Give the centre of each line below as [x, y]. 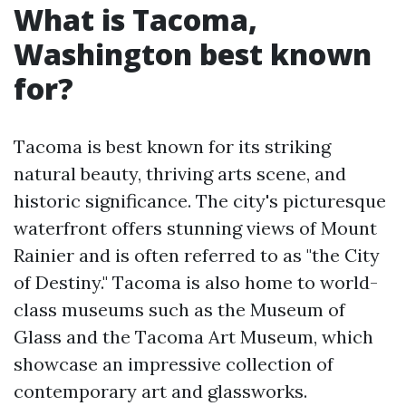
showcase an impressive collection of [174, 364]
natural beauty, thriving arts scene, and [180, 174]
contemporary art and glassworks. [160, 391]
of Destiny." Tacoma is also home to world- [196, 282]
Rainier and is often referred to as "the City [197, 255]
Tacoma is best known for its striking [172, 146]
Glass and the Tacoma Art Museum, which [193, 337]
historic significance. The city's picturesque [200, 201]
